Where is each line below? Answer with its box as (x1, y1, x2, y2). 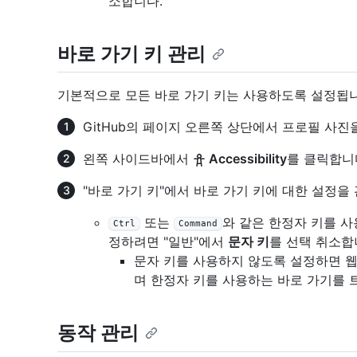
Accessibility (206, 151, 287, 167)
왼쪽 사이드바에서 (83, 151, 193, 167)
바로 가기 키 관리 (57, 42, 206, 66)
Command (178, 218, 218, 229)
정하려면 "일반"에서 (108, 233, 228, 250)
